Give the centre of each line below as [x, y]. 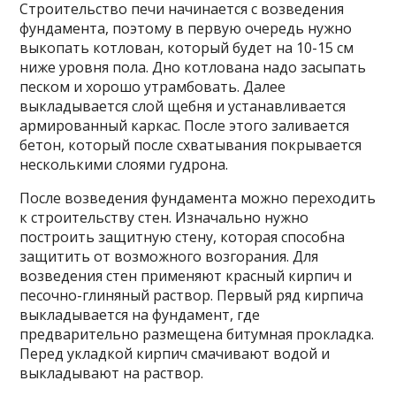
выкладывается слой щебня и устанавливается [183, 106]
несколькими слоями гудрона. [124, 164]
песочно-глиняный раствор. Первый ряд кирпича [192, 295]
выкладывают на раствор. [112, 373]
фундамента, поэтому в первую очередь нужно [186, 28]
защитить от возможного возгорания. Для [169, 256]
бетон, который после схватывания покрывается [191, 145]
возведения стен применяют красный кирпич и [186, 276]
